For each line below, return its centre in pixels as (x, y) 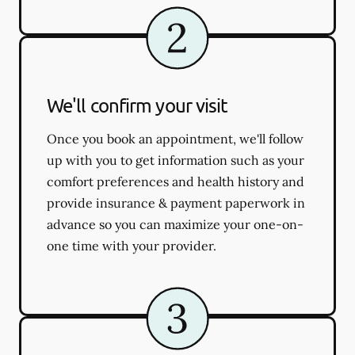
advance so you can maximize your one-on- (175, 224)
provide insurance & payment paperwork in (176, 202)
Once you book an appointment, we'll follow (175, 138)
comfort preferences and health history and (176, 181)
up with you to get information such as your (176, 160)
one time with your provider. (132, 245)
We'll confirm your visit (137, 105)
